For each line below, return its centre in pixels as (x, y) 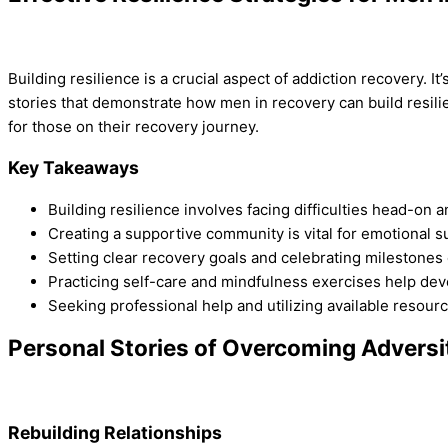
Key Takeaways (73, 168)
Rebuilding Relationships (115, 432)
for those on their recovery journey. (133, 126)
